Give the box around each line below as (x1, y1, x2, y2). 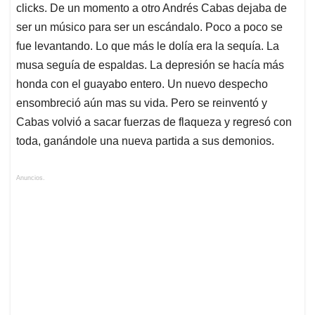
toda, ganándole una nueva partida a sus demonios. (16, 134, 274, 147)
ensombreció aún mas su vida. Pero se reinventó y (16, 96, 267, 109)
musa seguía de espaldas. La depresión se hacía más (16, 58, 284, 71)
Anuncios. (16, 174, 45, 181)
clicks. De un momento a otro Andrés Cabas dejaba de (16, 1, 287, 14)
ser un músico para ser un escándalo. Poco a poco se (16, 20, 283, 33)
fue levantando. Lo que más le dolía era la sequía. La (16, 39, 279, 52)
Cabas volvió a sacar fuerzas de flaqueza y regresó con (16, 115, 292, 128)
